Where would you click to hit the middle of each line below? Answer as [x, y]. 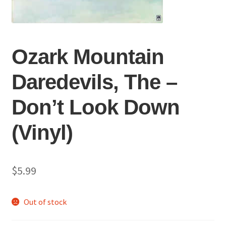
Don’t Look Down [95, 107]
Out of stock [45, 202]
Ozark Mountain [88, 57]
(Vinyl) [42, 132]
